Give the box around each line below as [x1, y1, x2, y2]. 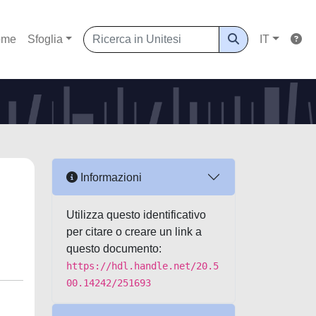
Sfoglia [27, 33, 63, 45]
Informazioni [78, 171, 142, 183]
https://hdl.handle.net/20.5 [66, 260, 219, 272]
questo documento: [66, 243, 162, 255]
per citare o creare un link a [66, 226, 202, 238]
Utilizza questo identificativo [66, 209, 206, 221]
